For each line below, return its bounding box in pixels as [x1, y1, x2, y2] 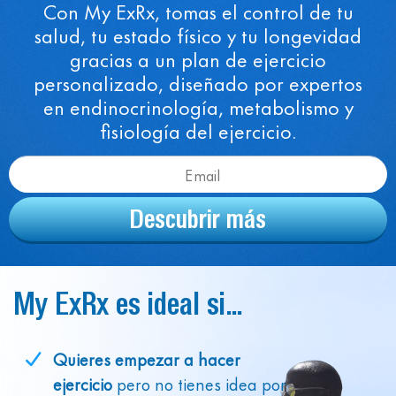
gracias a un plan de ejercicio [70, 43, 326, 74]
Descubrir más [130, 203, 266, 236]
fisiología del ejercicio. [99, 115, 297, 146]
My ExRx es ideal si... [13, 286, 242, 324]
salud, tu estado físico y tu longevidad [34, 19, 362, 50]
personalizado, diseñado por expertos [34, 67, 362, 98]
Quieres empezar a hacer [53, 346, 240, 372]
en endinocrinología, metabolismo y [42, 91, 354, 122]
